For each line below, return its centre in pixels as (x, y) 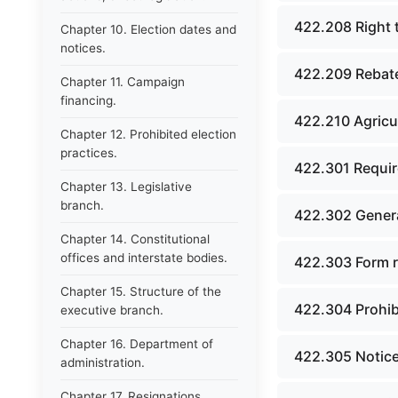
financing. (88, 100)
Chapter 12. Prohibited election (148, 134)
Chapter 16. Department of (137, 344)
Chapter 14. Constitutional (135, 239)
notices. (83, 48)
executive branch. (112, 310)
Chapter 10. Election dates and (148, 29)
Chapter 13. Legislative (126, 187)
